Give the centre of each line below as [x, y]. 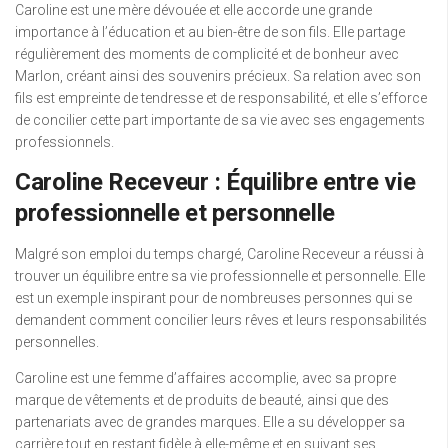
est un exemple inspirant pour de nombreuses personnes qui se [213, 297]
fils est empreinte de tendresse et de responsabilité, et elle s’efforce [221, 97]
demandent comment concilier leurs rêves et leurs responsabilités [221, 319]
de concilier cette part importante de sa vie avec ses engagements [220, 119]
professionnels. [64, 141]
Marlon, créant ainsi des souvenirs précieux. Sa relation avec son [218, 75]
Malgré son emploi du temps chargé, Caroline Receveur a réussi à [219, 253]
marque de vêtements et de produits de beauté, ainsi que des [202, 399]
